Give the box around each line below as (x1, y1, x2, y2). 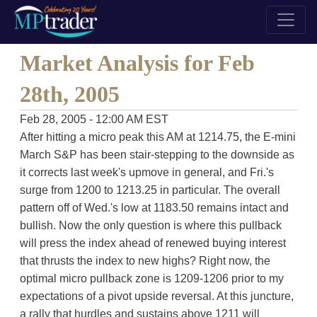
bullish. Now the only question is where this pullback (19, 219, 282, 231)
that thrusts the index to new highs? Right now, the (19, 255, 270, 267)
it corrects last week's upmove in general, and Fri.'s (19, 166, 274, 178)
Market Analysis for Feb (19, 50, 255, 76)
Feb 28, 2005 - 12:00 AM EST (19, 113, 168, 125)
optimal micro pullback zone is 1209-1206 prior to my (19, 272, 284, 284)
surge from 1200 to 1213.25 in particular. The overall (19, 184, 280, 196)
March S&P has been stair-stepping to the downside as (19, 149, 294, 161)
